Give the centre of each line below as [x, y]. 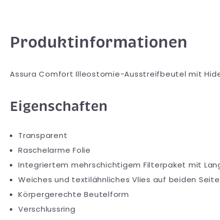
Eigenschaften [59, 106]
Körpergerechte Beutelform [74, 194]
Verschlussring [47, 209]
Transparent [43, 135]
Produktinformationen [99, 42]
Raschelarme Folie [55, 150]
